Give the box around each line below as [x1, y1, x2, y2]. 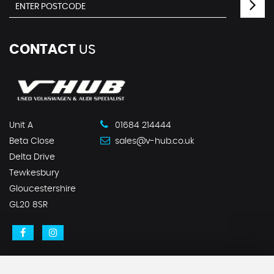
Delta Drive [9, 152, 55, 161]
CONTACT [9, 42, 76, 56]
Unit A [9, 120, 33, 130]
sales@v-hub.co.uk [113, 136, 194, 146]
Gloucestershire [9, 184, 76, 193]
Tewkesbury [9, 168, 59, 177]
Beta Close [9, 136, 54, 146]
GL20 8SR [9, 200, 48, 209]
